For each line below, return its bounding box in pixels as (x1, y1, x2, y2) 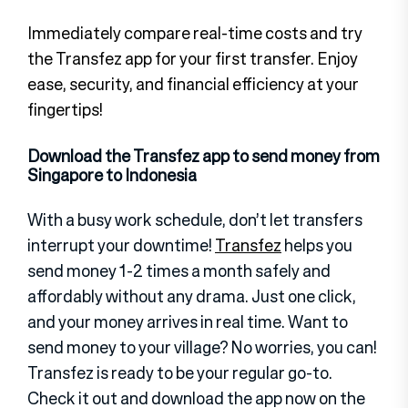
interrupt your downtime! (27, 232, 215, 257)
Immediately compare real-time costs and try (27, 20, 362, 45)
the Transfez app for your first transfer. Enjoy (27, 46, 358, 70)
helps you (281, 232, 352, 257)
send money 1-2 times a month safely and (27, 258, 331, 282)
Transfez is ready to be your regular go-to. (27, 360, 332, 384)
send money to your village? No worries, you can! (27, 334, 377, 359)
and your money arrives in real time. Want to (27, 309, 348, 333)
